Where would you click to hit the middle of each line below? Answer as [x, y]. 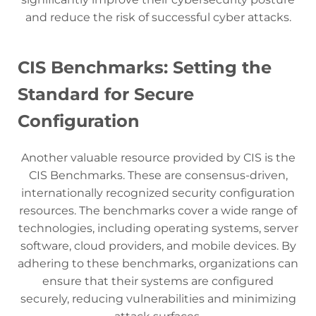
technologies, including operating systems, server [158, 229]
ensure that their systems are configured [158, 281]
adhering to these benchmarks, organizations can [158, 264]
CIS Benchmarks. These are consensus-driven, [158, 176]
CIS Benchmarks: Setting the [145, 68]
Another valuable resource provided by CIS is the [158, 158]
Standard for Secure [106, 95]
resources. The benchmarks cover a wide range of [158, 211]
